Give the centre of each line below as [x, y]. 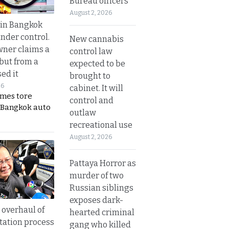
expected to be [97, 63]
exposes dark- [96, 200]
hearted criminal [102, 212]
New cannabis [97, 39]
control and [91, 100]
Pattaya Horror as [103, 163]
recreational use [101, 125]
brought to [90, 76]
